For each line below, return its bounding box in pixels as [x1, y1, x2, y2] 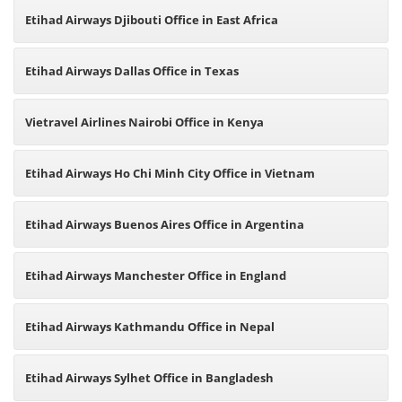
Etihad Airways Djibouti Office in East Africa [25, 12, 278, 28]
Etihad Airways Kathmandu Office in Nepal [25, 319, 275, 335]
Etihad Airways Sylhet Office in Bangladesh [25, 370, 274, 386]
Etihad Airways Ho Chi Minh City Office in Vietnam [25, 165, 315, 181]
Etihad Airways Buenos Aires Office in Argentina [25, 216, 304, 232]
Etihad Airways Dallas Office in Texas [25, 63, 239, 79]
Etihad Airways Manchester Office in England [25, 267, 286, 284]
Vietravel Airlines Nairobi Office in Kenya [25, 114, 264, 130]
